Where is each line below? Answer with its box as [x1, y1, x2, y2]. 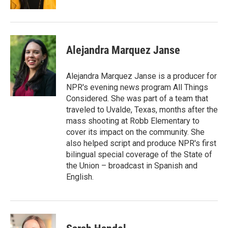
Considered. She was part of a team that [66, 94, 208, 103]
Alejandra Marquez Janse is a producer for [66, 71, 217, 81]
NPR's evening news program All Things [66, 82, 208, 92]
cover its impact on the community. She [66, 127, 205, 137]
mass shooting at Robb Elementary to [66, 116, 199, 126]
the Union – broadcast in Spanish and [66, 161, 197, 170]
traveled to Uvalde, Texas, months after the [66, 105, 218, 115]
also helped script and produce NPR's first [66, 138, 216, 148]
